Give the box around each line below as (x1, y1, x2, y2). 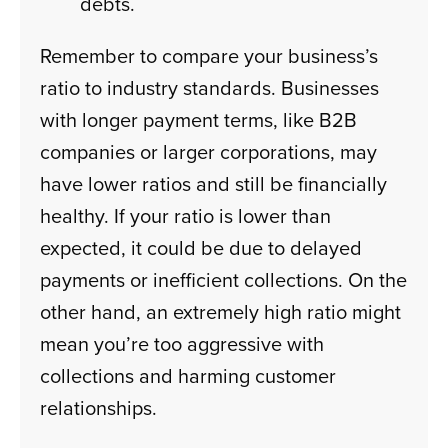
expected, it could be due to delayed (40, 233, 363, 263)
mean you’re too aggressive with (40, 329, 325, 359)
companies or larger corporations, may (40, 137, 378, 167)
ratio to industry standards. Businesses (40, 73, 380, 103)
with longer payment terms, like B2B (40, 105, 358, 135)
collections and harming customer (40, 361, 337, 391)
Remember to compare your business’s (40, 41, 379, 71)
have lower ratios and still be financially (40, 169, 388, 199)
